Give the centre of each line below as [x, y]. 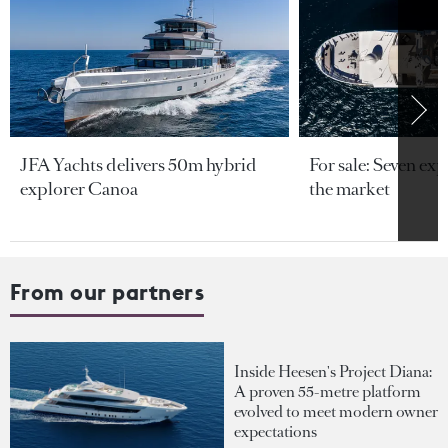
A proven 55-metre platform [327, 391]
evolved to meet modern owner [336, 411]
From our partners [107, 291]
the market [349, 188]
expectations [275, 431]
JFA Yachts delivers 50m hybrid [138, 164]
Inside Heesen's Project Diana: [333, 371]
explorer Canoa [79, 188]
